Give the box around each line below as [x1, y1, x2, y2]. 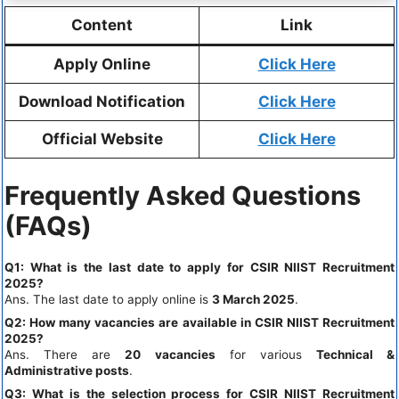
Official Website [41, 129, 163, 148]
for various [215, 347, 316, 362]
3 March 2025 [212, 292, 295, 307]
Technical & [315, 347, 395, 362]
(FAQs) [4, 210, 92, 242]
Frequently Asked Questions [4, 180, 361, 212]
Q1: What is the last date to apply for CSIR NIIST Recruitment [4, 260, 395, 275]
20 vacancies [125, 347, 216, 362]
